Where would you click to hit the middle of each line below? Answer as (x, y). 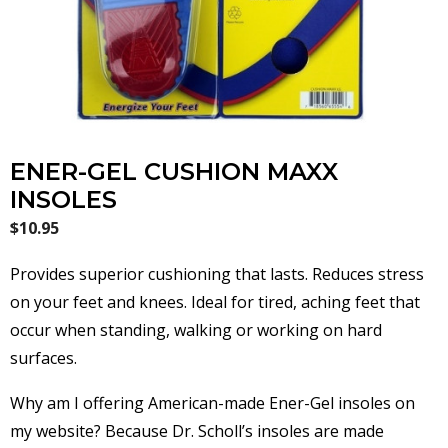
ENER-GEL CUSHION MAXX (174, 171)
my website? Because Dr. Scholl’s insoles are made (197, 431)
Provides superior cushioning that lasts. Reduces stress (217, 273)
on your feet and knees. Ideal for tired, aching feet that (215, 301)
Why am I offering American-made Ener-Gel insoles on (212, 403)
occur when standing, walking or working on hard (196, 329)
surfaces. (43, 357)
